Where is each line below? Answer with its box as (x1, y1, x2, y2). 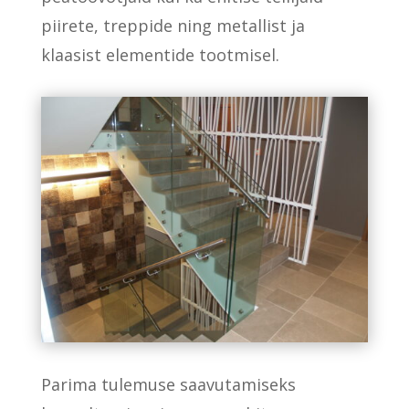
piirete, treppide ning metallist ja (40, 15, 305, 37)
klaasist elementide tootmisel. (40, 44, 279, 66)
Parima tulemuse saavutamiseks (40, 372, 296, 395)
